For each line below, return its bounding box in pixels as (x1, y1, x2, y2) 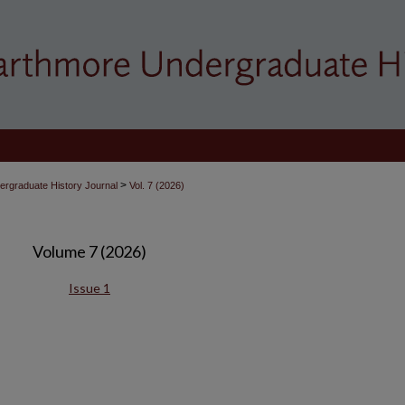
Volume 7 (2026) (33, 241, 146, 261)
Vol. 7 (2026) (129, 180, 184, 191)
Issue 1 (69, 280, 110, 296)
